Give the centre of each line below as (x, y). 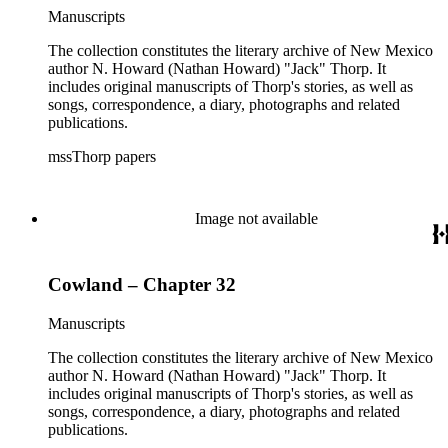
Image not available (256, 218)
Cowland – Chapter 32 (142, 285)
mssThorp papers (102, 156)
